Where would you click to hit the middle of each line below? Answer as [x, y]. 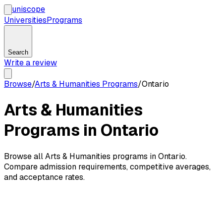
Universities [25, 20]
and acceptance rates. [44, 177]
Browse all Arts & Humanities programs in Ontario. [95, 156]
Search [18, 52]
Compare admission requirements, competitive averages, [107, 166]
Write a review [30, 63]
